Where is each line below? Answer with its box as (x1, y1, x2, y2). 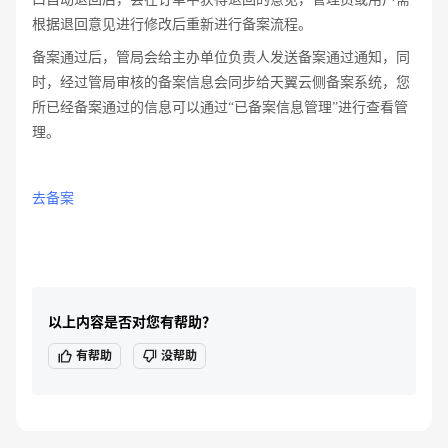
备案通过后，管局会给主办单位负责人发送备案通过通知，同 (32, 50, 410, 66)
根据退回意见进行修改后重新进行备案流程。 (32, 17, 312, 33)
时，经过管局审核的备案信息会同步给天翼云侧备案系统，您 (32, 75, 410, 91)
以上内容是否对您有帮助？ (48, 313, 216, 331)
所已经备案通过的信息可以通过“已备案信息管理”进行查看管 (32, 100, 408, 116)
